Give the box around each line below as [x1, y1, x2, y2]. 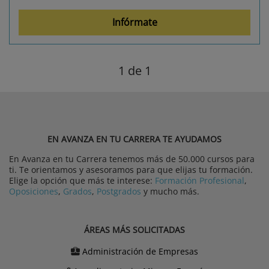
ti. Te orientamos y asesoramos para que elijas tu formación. [9, 164, 253, 176]
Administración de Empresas [82, 246, 198, 258]
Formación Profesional [155, 175, 244, 187]
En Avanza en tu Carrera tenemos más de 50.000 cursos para [9, 153, 255, 165]
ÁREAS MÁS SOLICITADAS [84, 224, 185, 236]
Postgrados [97, 186, 141, 198]
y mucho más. [141, 186, 199, 198]
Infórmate [112, 16, 157, 29]
